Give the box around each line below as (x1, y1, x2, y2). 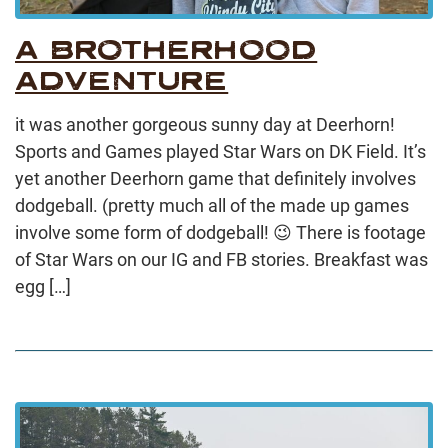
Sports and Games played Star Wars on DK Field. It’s (15, 140, 426, 162)
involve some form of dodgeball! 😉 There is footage (15, 221, 426, 243)
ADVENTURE (15, 64, 229, 96)
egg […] (15, 275, 71, 297)
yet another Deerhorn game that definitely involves (15, 167, 416, 189)
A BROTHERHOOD (15, 33, 318, 65)
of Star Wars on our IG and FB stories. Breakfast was (15, 248, 428, 270)
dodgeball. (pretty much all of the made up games (15, 194, 409, 216)
